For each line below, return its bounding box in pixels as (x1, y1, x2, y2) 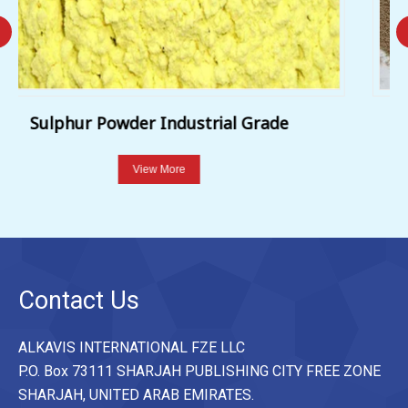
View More (220, 163, 274, 177)
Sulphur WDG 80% (175, 112, 319, 135)
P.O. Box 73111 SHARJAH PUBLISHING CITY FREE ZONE (18, 362, 381, 380)
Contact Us (18, 285, 139, 315)
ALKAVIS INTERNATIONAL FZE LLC (18, 338, 245, 356)
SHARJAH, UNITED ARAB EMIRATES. (18, 385, 254, 403)
